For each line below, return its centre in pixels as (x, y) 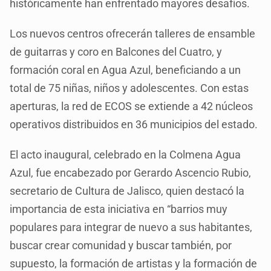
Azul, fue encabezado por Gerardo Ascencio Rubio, (131, 173)
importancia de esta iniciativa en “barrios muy (119, 209)
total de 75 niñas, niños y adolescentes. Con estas (129, 88)
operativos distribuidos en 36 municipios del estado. (134, 125)
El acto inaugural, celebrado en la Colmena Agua (126, 155)
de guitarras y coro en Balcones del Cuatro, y (116, 52)
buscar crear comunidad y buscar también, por (121, 246)
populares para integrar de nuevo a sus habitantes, (131, 227)
